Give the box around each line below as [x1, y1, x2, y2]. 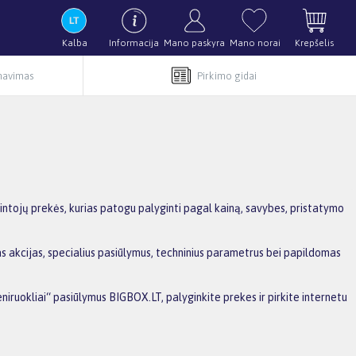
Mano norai [229, 37, 281, 48]
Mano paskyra [164, 37, 225, 48]
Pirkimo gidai [196, 69, 257, 82]
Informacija [109, 37, 159, 48]
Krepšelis [295, 37, 334, 48]
